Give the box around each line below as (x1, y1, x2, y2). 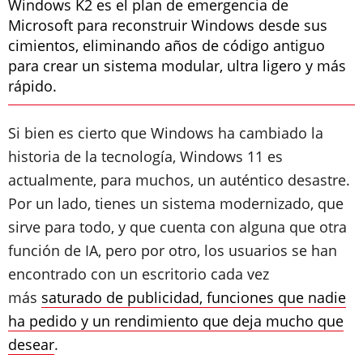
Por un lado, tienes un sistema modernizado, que (8, 194, 344, 213)
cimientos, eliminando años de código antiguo (8, 36, 325, 55)
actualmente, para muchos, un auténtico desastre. (8, 170, 350, 190)
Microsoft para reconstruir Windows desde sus (8, 15, 327, 35)
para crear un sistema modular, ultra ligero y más (8, 56, 346, 75)
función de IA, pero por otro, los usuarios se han (8, 241, 337, 260)
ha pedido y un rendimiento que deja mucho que (8, 311, 344, 331)
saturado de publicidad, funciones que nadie (41, 288, 346, 307)
